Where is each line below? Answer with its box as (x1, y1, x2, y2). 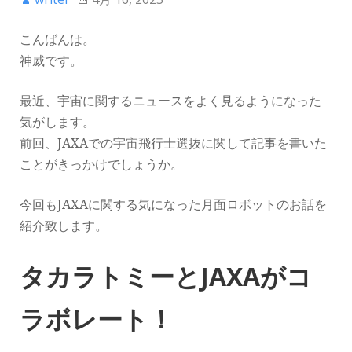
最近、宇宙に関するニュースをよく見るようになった (20, 93, 321, 108)
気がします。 (20, 115, 95, 130)
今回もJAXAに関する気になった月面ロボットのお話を (20, 197, 327, 212)
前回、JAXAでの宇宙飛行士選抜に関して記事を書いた (20, 136, 327, 151)
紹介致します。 (20, 218, 108, 233)
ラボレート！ (20, 302, 174, 335)
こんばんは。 (20, 32, 95, 47)
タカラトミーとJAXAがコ (20, 259, 312, 293)
